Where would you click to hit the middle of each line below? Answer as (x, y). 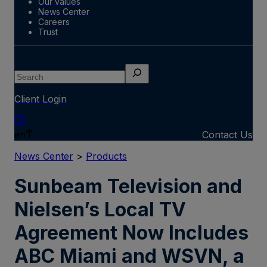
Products (106, 156)
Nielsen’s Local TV (100, 210)
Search (30, 69)
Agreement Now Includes (131, 233)
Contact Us (227, 134)
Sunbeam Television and (128, 187)
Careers (54, 21)
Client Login (41, 99)
